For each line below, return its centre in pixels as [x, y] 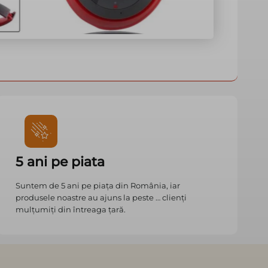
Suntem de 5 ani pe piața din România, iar [98, 186]
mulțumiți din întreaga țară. [70, 210]
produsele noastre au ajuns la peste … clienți [101, 198]
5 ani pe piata [60, 162]
